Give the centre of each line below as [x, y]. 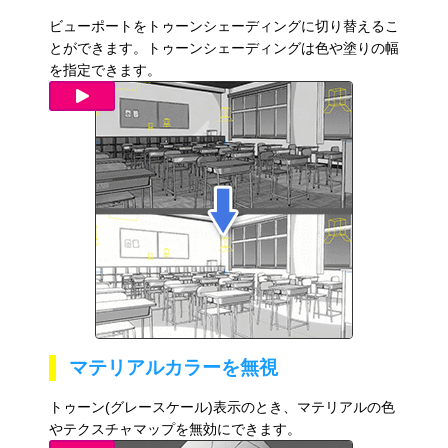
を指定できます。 [104, 70]
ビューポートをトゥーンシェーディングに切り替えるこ [223, 26]
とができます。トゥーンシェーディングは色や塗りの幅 [223, 48]
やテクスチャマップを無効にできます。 [174, 429]
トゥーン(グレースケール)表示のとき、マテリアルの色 [221, 407]
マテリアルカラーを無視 [173, 368]
